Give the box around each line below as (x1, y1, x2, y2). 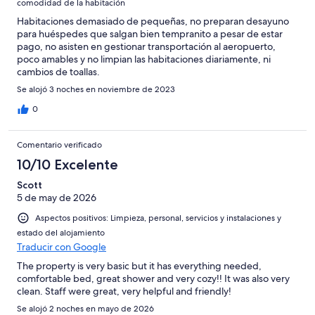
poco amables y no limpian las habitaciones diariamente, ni (17, 52, 271, 65)
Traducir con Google (17, 240, 106, 253)
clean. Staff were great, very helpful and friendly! (17, 284, 231, 297)
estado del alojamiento (17, 226, 105, 238)
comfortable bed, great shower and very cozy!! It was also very (17, 271, 290, 285)
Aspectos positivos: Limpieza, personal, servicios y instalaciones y (35, 212, 281, 224)
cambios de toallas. (17, 65, 100, 78)
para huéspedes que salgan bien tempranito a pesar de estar (17, 27, 283, 40)
